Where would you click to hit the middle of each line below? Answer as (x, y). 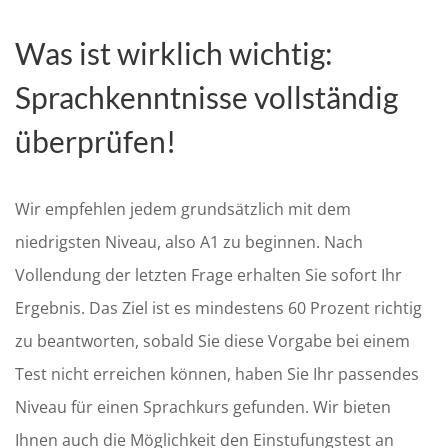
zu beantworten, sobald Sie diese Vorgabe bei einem (212, 341)
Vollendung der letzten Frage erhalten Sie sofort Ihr (208, 275)
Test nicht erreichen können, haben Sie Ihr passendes (217, 374)
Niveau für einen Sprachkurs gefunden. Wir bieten (203, 407)
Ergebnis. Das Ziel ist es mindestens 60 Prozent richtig (218, 308)
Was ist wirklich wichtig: (174, 53)
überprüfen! (95, 141)
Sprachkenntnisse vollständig (206, 97)
